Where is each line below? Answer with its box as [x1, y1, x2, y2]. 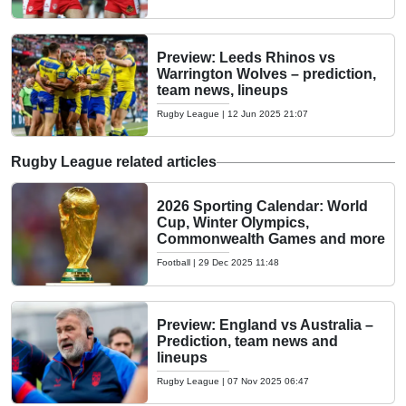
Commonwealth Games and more [157, 231, 385, 247]
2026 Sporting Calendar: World [157, 198, 368, 215]
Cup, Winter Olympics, [157, 215, 309, 231]
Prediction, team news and [157, 333, 338, 349]
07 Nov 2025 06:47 [227, 375, 309, 386]
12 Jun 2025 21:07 [227, 108, 308, 119]
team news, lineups [157, 82, 288, 98]
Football [157, 257, 190, 268]
